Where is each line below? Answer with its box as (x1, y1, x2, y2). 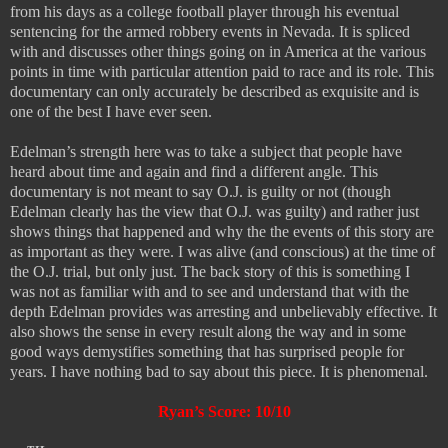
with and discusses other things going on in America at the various (10, 42, 426, 60)
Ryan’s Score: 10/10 (157, 402, 291, 420)
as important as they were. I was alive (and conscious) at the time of (10, 242, 435, 260)
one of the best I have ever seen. (10, 102, 212, 120)
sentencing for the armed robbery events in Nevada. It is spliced (10, 22, 410, 40)
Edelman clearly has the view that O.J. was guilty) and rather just (10, 202, 419, 220)
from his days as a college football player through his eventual (10, 2, 399, 20)
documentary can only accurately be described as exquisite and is (10, 82, 419, 100)
